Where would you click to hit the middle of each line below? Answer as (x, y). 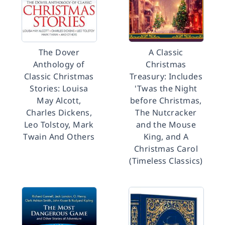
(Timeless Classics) (166, 161)
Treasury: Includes (166, 76)
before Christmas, (166, 100)
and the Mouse (166, 125)
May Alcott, (59, 100)
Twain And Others (59, 137)
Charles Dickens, (59, 113)
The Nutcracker (166, 113)
